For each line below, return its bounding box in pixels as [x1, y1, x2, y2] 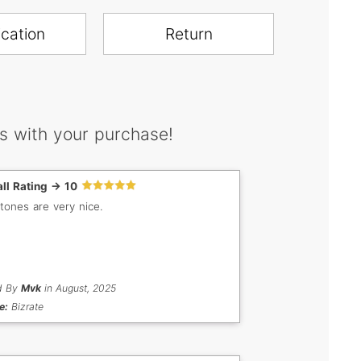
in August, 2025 [40, 282, 116, 295]
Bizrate [7, 301, 44, 313]
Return [164, 24, 213, 44]
